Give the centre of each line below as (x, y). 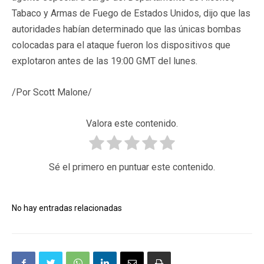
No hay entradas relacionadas (67, 208)
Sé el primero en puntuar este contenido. (132, 167)
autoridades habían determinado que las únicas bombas (126, 29)
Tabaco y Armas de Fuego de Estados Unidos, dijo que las (131, 13)
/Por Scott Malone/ (52, 92)
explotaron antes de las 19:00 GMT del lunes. (105, 61)
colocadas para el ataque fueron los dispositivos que (121, 45)
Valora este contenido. (132, 123)
